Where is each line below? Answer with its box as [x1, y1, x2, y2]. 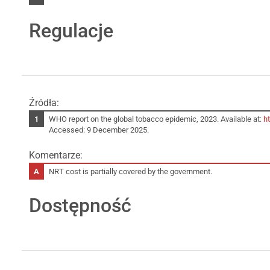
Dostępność [29, 193, 131, 217]
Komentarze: [29, 149, 83, 161]
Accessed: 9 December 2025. [49, 125, 149, 134]
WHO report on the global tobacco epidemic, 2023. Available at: [49, 114, 264, 124]
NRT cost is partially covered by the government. [49, 166, 213, 176]
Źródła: [29, 96, 59, 108]
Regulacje [29, 19, 113, 42]
